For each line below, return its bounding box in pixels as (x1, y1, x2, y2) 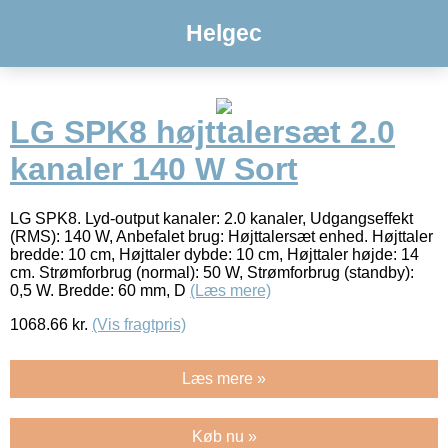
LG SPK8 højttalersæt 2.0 (10, 114, 395, 151)
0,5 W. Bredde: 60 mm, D (10, 281, 190, 299)
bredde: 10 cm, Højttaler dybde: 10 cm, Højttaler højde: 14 (10, 245, 419, 263)
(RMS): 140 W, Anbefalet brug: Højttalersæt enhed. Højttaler (10, 227, 433, 245)
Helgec (186, 20, 262, 46)
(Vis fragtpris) (92, 315, 186, 333)
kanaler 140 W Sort (10, 151, 298, 188)
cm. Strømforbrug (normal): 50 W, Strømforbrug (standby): (10, 263, 414, 281)
